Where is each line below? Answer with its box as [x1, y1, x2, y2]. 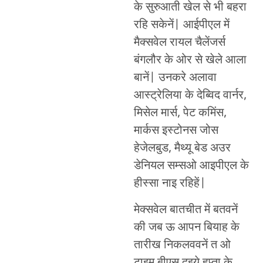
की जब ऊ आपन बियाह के [133, 220, 240, 235]
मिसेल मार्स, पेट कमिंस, [133, 106, 227, 122]
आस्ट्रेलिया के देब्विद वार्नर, [133, 88, 247, 104]
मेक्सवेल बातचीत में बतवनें [133, 202, 238, 218]
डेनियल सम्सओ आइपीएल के [133, 159, 249, 174]
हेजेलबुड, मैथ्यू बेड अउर [133, 141, 231, 157]
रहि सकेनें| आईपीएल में [133, 18, 230, 33]
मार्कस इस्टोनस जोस [133, 123, 218, 139]
